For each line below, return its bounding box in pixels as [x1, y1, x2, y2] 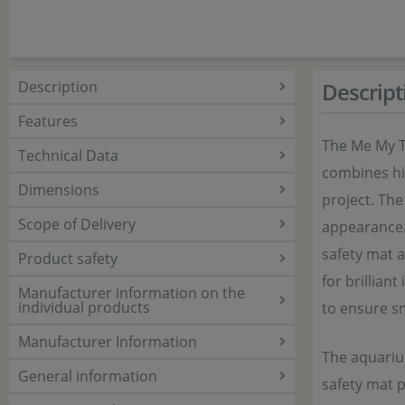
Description [18, 77, 98, 97]
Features [18, 111, 78, 131]
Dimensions [18, 180, 99, 200]
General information [18, 366, 157, 386]
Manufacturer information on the [18, 283, 245, 303]
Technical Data [18, 146, 118, 165]
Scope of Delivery [18, 214, 136, 234]
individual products [18, 297, 150, 317]
